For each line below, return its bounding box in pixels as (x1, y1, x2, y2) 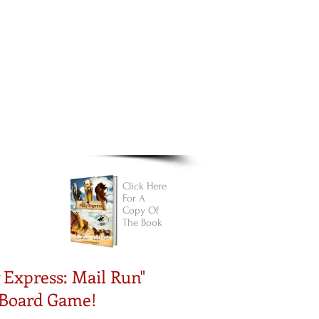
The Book (122, 216, 162, 229)
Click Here (122, 180, 167, 192)
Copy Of (122, 204, 159, 216)
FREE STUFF (17, 122, 60, 132)
